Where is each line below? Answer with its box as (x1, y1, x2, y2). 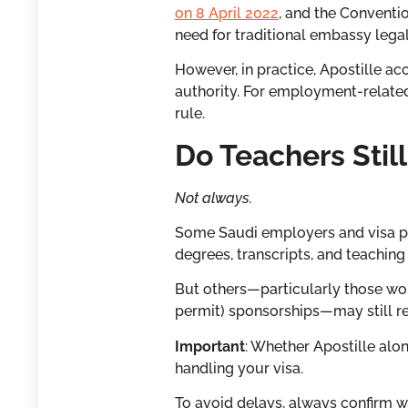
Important (175, 337, 245, 355)
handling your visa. (175, 359, 303, 377)
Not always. (175, 189, 252, 207)
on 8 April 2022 (175, 4, 279, 22)
